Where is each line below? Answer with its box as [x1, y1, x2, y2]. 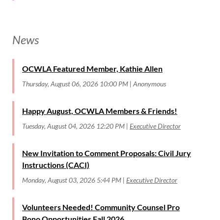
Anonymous [133, 79, 166, 88]
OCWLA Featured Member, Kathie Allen [22, 63, 163, 73]
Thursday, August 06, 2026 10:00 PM [22, 79, 128, 88]
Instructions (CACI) [22, 160, 89, 169]
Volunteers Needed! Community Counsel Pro [22, 202, 180, 212]
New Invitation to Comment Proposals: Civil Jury [22, 148, 191, 158]
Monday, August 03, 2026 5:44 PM [22, 175, 121, 184]
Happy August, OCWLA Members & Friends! [22, 106, 177, 115]
